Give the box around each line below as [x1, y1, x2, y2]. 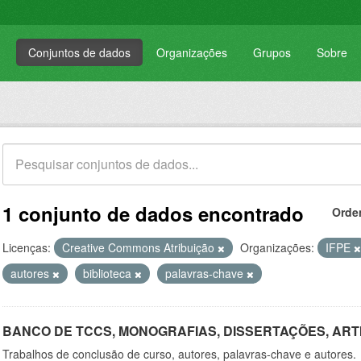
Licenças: [2, 239, 51, 255]
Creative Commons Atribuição [62, 239, 218, 255]
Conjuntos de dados [28, 44, 131, 60]
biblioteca [83, 264, 135, 281]
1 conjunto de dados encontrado [2, 199, 304, 227]
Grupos [253, 44, 291, 60]
